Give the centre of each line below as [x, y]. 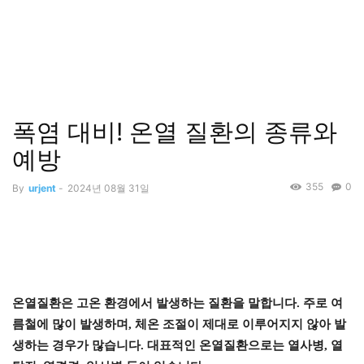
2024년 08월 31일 [108, 188]
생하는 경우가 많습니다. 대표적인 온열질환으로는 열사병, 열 [178, 346]
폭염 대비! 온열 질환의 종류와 [175, 132]
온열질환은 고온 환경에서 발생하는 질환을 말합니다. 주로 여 [178, 303]
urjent [42, 188]
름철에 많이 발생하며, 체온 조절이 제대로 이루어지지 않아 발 [179, 325]
